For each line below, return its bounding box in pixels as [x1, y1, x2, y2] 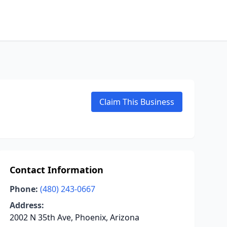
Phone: [9, 183, 38, 195]
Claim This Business [99, 96, 174, 107]
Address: [9, 200, 44, 211]
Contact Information [9, 164, 103, 176]
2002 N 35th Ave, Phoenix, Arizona [9, 212, 139, 223]
